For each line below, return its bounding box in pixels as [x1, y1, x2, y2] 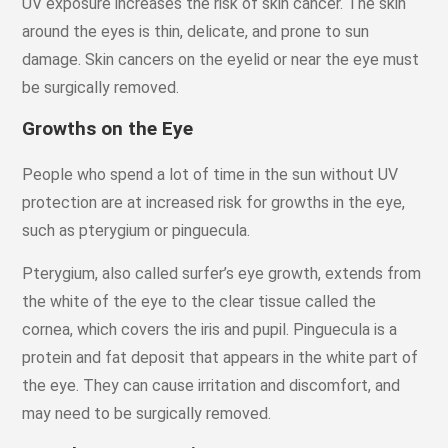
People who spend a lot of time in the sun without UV [22, 164, 399, 184]
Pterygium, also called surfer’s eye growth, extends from [22, 263, 422, 283]
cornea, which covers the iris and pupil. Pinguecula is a [22, 319, 398, 339]
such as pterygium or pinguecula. [22, 220, 251, 240]
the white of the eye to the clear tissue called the [22, 291, 377, 311]
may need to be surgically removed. [22, 403, 272, 423]
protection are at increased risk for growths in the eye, [22, 192, 406, 212]
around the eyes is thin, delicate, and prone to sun [22, 21, 370, 41]
